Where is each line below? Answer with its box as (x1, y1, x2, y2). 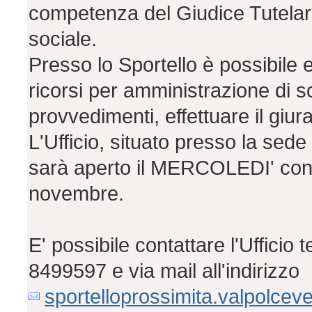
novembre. (29, 182, 125, 205)
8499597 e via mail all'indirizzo (29, 260, 300, 283)
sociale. (29, 28, 97, 51)
